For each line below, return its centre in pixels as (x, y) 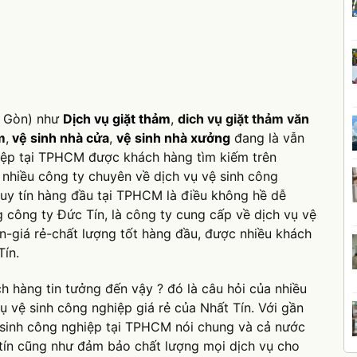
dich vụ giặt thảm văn (243, 118)
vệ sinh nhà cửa (59, 137)
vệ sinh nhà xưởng (173, 137)
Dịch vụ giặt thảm (117, 118)
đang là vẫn (267, 137)
